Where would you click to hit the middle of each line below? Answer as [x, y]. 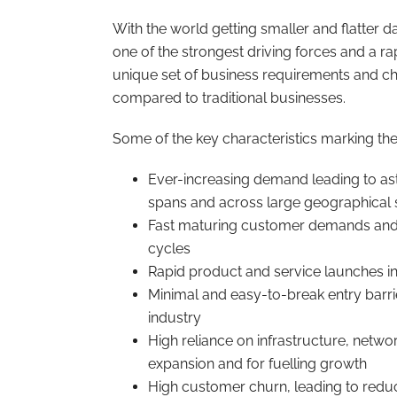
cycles [169, 249]
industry [175, 318]
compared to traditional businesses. [229, 98]
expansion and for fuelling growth [257, 364]
